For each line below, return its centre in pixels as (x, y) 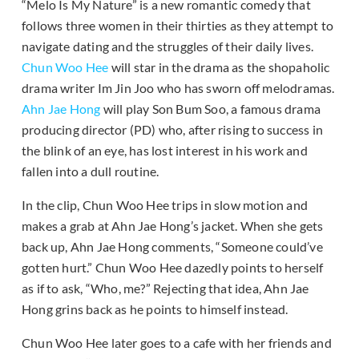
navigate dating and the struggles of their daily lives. (168, 46)
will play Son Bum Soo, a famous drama (211, 109)
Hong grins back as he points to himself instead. (155, 309)
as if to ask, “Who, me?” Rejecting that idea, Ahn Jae (165, 288)
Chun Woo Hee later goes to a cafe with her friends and (177, 343)
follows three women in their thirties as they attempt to (178, 26)
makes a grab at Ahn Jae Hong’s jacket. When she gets (173, 226)
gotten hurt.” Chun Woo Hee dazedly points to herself (173, 268)
